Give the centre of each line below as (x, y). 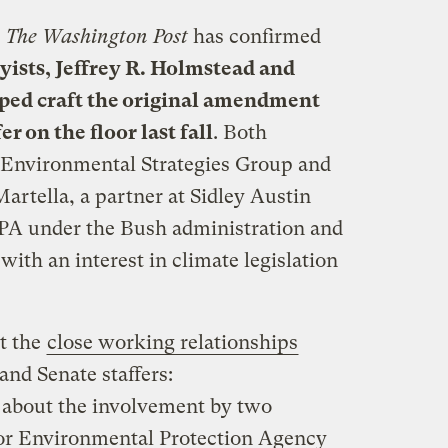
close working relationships (172, 342)
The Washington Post (96, 36)
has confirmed (254, 36)
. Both (239, 132)
